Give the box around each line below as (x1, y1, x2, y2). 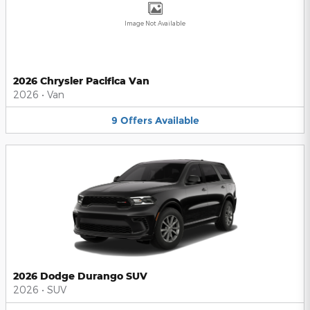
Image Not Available (125, 19, 185, 27)
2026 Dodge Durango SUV (13, 270, 147, 282)
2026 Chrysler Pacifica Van (13, 74, 149, 86)
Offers (120, 113, 152, 127)
